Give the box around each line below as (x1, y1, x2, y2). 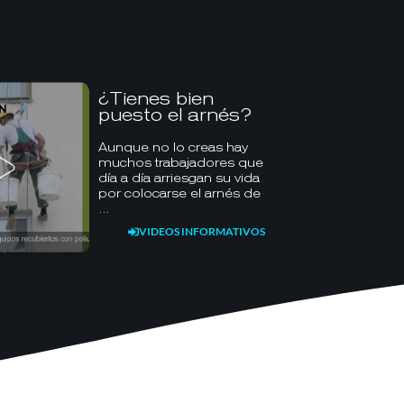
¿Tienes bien (97, 88, 214, 108)
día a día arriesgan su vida (97, 170, 260, 185)
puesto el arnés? (97, 105, 252, 124)
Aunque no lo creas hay (97, 140, 248, 154)
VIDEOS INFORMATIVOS (138, 224, 265, 238)
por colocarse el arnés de (97, 186, 261, 200)
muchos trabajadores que (97, 155, 263, 170)
